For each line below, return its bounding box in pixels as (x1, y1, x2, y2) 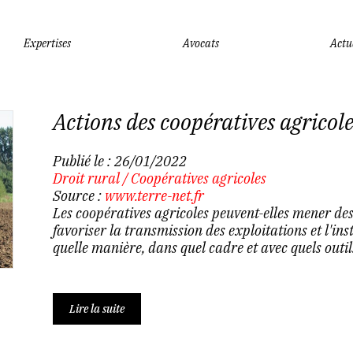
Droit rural (52, 169, 120, 188)
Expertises (24, 35, 71, 50)
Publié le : (52, 152, 114, 170)
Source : (52, 187, 105, 205)
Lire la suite (69, 302, 124, 316)
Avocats (182, 35, 219, 50)
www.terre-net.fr (104, 187, 204, 205)
